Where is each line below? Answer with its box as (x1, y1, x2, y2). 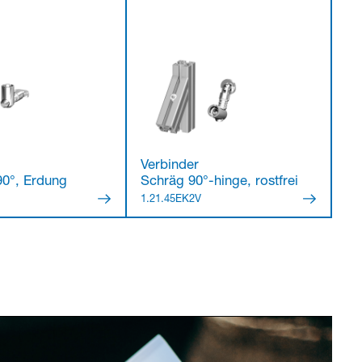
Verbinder (141, 158, 200, 173)
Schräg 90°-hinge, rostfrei (141, 175, 299, 189)
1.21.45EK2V (141, 194, 202, 205)
